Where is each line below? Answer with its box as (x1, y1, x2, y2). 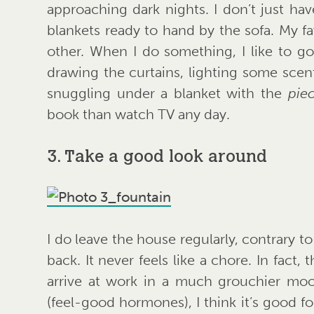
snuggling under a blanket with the (47, 85, 288, 102)
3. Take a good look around (47, 150, 267, 167)
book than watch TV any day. (47, 106, 230, 123)
